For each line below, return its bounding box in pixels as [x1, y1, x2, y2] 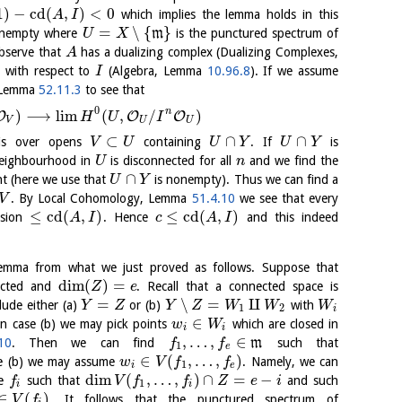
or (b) [125, 297, 165, 312]
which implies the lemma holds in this [115, 7, 338, 22]
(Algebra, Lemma [103, 64, 207, 79]
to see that [82, 83, 145, 98]
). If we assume [249, 64, 339, 79]
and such [282, 372, 338, 388]
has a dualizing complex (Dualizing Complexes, [76, 45, 339, 60]
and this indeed [239, 209, 338, 224]
